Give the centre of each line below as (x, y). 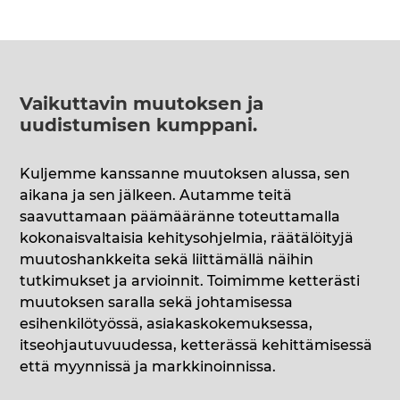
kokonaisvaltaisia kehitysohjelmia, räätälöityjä (187, 239)
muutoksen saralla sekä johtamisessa (157, 303)
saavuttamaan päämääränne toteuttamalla (180, 217)
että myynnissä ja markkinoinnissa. (148, 367)
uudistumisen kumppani (137, 126)
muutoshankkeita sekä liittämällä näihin (167, 260)
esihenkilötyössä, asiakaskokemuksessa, (167, 325)
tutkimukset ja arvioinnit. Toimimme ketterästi (190, 282)
